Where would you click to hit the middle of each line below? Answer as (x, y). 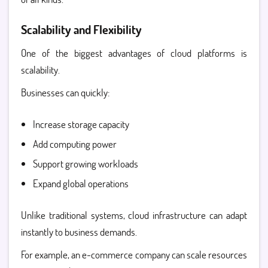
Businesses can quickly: (65, 92)
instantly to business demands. (79, 232)
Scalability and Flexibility (81, 29)
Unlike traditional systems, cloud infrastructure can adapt (134, 215)
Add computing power (75, 144)
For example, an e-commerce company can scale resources (134, 255)
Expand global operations (81, 183)
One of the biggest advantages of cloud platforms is (134, 53)
